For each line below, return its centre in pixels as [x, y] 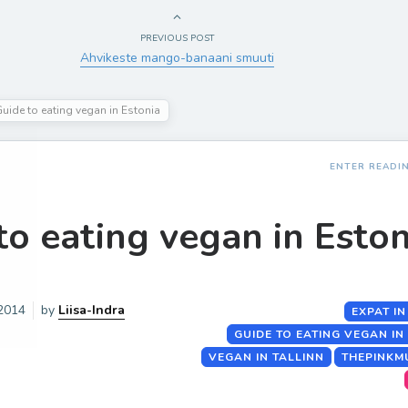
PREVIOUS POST [177, 38]
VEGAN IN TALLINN [266, 357]
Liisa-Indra [92, 310]
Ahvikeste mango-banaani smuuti [177, 58]
